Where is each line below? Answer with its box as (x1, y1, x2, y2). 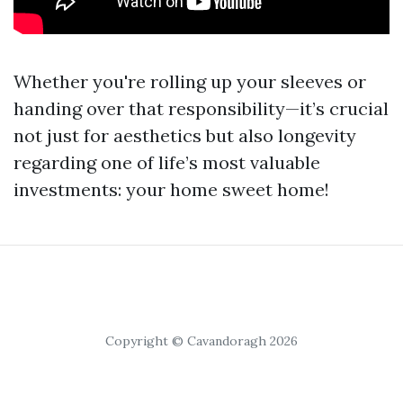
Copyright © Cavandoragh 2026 (105, 333, 298, 349)
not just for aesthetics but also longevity (13, 124, 356, 147)
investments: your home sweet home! (13, 178, 329, 201)
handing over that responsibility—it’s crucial (13, 97, 389, 120)
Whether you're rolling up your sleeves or (13, 70, 366, 93)
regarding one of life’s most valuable (13, 151, 320, 174)
